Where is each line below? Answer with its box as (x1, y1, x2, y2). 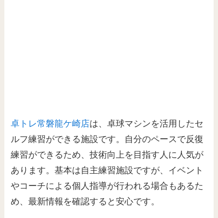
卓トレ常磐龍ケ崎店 (11, 119, 90, 129)
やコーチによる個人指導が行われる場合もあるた (11, 181, 204, 191)
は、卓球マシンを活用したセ (90, 119, 204, 129)
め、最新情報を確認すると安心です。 (11, 197, 160, 207)
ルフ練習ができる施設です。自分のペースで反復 (11, 134, 204, 145)
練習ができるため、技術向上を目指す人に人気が (11, 150, 204, 160)
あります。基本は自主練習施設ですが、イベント (11, 165, 204, 176)
